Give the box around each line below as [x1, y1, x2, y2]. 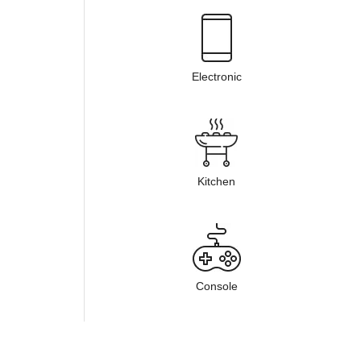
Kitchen [197, 175, 236, 188]
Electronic [191, 70, 242, 83]
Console [195, 280, 238, 293]
